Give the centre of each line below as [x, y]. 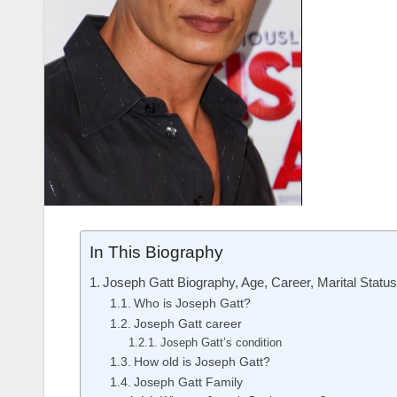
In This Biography [156, 253]
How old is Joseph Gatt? [202, 362]
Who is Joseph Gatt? [192, 304]
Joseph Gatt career [187, 324]
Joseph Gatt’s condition [222, 343]
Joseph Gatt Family [188, 382]
